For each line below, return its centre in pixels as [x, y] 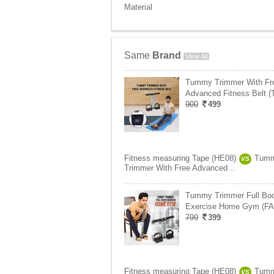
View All [196, 56]
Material [138, 7]
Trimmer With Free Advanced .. [180, 168]
